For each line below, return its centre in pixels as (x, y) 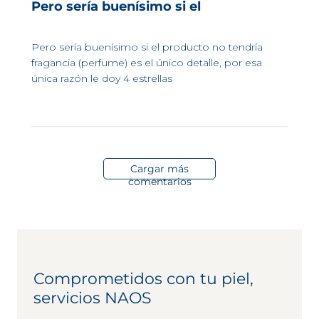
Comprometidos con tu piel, (143, 279)
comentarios (159, 182)
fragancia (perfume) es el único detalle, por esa (147, 63)
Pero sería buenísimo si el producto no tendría (147, 47)
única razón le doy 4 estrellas (102, 78)
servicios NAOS (93, 298)
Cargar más (159, 169)
